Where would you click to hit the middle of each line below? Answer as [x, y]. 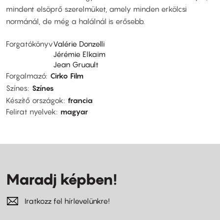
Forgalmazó [26, 75]
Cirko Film [67, 75]
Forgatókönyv [29, 43]
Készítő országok [35, 100]
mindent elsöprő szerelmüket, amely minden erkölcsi [96, 9]
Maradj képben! [61, 179]
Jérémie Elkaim [79, 54]
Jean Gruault [76, 64]
